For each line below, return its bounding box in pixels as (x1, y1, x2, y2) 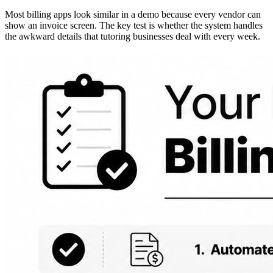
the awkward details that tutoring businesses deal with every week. (5, 30, 260, 41)
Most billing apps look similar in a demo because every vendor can (5, 9, 261, 19)
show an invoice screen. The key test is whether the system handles (5, 19, 263, 30)
